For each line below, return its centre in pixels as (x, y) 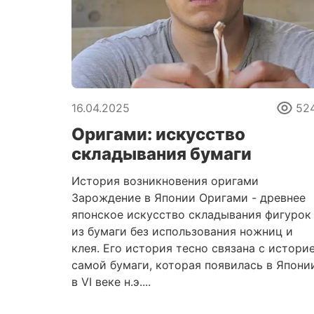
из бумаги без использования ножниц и (182, 231)
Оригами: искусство (158, 134)
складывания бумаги (162, 154)
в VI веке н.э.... (111, 282)
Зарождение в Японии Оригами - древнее (189, 198)
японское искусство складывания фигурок (191, 214)
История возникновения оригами (165, 181)
